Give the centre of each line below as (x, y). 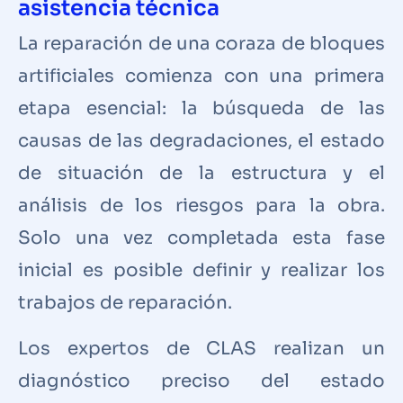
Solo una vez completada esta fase (201, 237)
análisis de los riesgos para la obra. (201, 205)
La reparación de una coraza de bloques (201, 43)
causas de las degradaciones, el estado (201, 140)
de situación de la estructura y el (201, 173)
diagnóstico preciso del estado (201, 381)
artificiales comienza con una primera (201, 76)
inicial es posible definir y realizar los (201, 270)
